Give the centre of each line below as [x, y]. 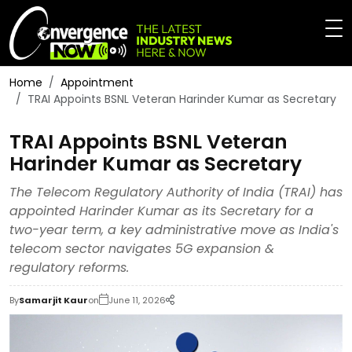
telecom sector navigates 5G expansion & [142, 248]
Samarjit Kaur [53, 300]
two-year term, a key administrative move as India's [174, 229]
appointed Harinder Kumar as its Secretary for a [161, 211]
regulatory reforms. [69, 267]
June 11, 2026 [137, 300]
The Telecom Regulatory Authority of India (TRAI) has [176, 192]
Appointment [97, 82]
